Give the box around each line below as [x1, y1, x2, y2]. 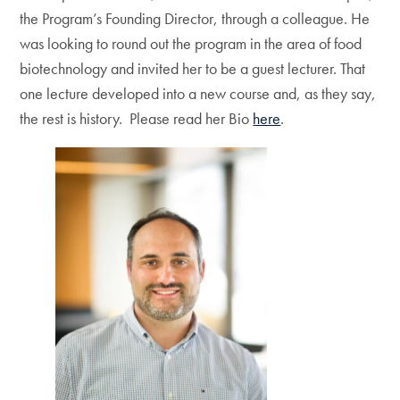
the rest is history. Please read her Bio [20, 108, 254, 129]
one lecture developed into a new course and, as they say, [20, 83, 377, 104]
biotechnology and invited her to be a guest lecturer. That [20, 58, 366, 79]
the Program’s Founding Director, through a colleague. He [20, 8, 371, 29]
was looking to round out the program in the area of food [20, 33, 362, 54]
